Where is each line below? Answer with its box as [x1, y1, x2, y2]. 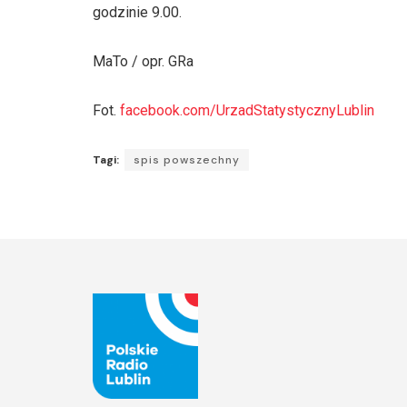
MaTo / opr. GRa [93, 52, 194, 70]
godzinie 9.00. [93, 3, 182, 21]
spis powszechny [134, 152, 240, 167]
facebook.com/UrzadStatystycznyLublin [120, 101, 374, 119]
